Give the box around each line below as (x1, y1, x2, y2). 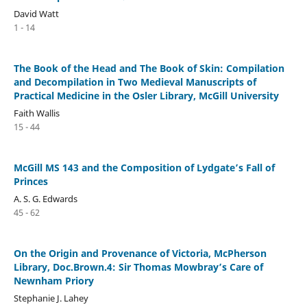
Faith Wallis (13, 106, 60, 119)
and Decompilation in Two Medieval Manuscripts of (13, 75, 256, 88)
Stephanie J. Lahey (13, 291, 88, 304)
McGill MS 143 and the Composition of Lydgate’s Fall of (13, 160, 275, 174)
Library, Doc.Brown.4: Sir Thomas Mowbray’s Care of (13, 260, 263, 273)
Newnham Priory (13, 273, 94, 287)
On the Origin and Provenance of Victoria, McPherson (13, 246, 267, 260)
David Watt (13, 8, 59, 21)
